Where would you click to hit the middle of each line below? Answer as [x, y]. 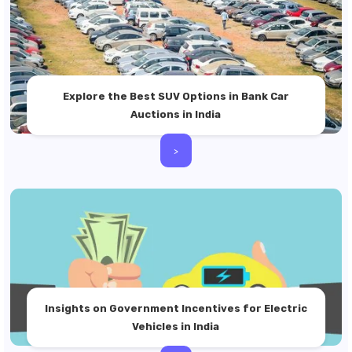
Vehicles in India [176, 326]
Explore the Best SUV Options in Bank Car [176, 96]
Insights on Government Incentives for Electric [176, 308]
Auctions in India [176, 114]
